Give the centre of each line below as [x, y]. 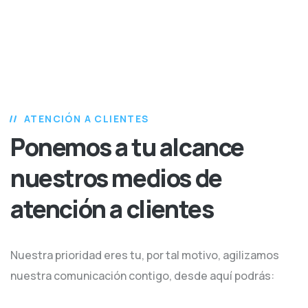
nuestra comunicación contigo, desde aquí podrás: [142, 276]
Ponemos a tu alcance [128, 147]
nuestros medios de [116, 178]
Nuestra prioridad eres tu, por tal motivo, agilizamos [145, 255]
